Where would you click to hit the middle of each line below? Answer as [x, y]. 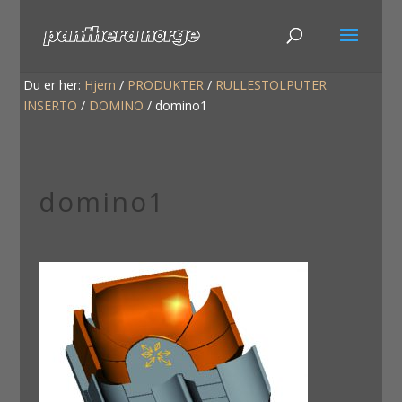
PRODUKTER [166, 85]
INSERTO [51, 106]
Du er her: [54, 85]
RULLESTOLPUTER [271, 85]
